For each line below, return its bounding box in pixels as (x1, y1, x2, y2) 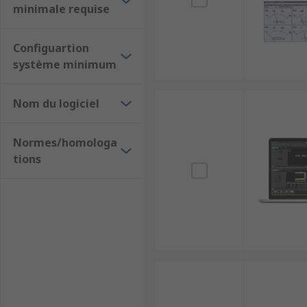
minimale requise (13, 1, 110, 16)
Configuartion (13, 40, 89, 56)
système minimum (13, 57, 116, 72)
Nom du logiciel (13, 96, 99, 111)
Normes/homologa (13, 135, 117, 150)
